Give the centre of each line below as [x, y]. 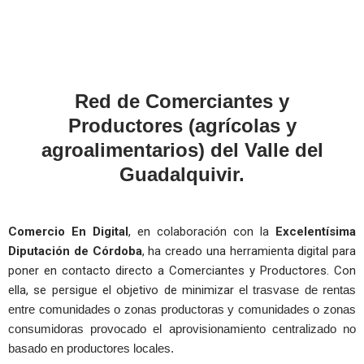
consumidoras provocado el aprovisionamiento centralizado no [182, 328]
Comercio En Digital [68, 231]
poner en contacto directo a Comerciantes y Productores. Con [182, 270]
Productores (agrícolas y [182, 126]
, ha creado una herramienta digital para [249, 251]
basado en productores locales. [91, 348]
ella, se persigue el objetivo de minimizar [124, 290]
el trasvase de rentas [298, 289]
